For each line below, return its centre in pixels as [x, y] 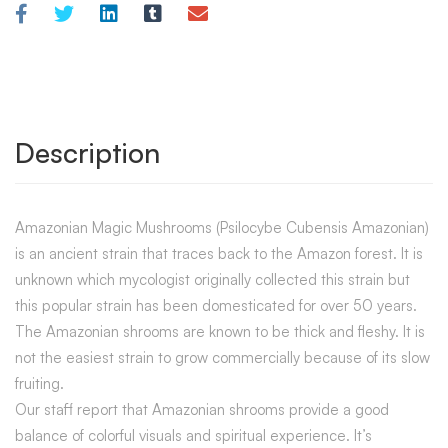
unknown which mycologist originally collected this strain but [212, 279]
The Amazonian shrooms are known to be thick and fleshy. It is [220, 331]
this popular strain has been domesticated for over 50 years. [216, 305]
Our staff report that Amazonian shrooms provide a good [202, 409]
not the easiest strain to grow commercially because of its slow [222, 357]
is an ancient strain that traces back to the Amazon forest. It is [219, 253]
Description [87, 152]
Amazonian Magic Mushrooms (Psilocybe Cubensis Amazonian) [222, 227]
